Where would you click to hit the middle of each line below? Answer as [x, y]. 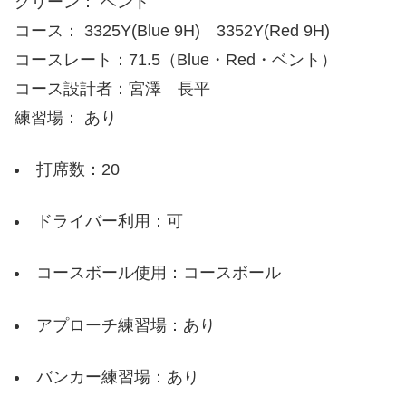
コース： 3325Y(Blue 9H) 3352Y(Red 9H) [172, 30]
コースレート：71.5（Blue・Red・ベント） [176, 59]
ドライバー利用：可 [110, 222]
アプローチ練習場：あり [126, 325]
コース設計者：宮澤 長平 [112, 88]
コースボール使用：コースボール [159, 273]
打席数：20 [78, 169]
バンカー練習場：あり [118, 377]
